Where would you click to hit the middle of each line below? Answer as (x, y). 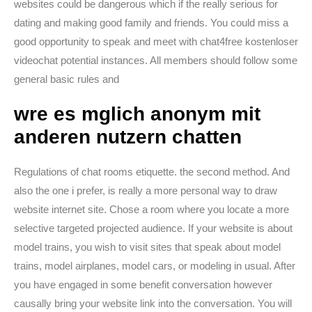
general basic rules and (67, 79)
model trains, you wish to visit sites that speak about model (147, 247)
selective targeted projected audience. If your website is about (153, 228)
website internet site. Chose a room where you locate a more (151, 209)
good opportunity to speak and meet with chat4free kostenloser (156, 41)
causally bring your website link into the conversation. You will (153, 303)
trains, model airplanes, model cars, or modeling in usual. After (155, 266)
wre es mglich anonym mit (137, 114)
